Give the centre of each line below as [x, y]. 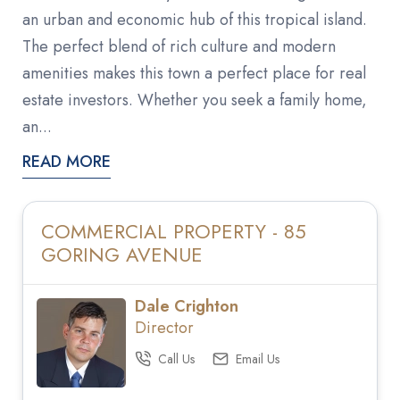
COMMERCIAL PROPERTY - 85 [174, 231]
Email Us [258, 358]
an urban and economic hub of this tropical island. [195, 19]
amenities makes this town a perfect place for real [194, 73]
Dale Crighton [187, 306]
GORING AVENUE [122, 254]
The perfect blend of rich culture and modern [179, 46]
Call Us [176, 358]
